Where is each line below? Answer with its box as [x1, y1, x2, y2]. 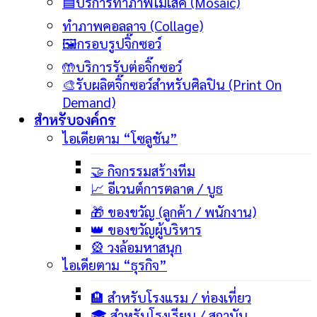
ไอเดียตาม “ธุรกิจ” [62, 255, 167, 274]
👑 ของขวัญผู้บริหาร [91, 220, 202, 238]
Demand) [62, 93, 115, 111]
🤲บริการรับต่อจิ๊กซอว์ [62, 57, 182, 76]
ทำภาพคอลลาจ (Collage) [62, 16, 203, 35]
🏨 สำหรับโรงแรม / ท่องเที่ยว [91, 288, 251, 306]
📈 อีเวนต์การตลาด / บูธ [91, 179, 223, 197]
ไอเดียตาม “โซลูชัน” [62, 129, 178, 147]
